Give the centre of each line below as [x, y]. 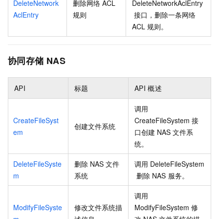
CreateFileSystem [162, 120]
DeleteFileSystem [177, 164]
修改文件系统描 [98, 208]
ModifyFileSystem [162, 208]
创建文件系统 [95, 126]
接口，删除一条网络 [165, 15]
